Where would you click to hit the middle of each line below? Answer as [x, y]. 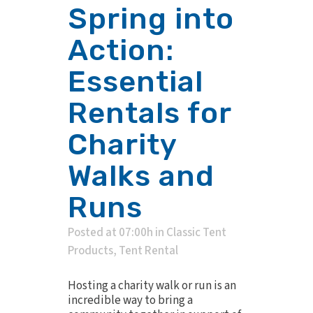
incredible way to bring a [130, 301]
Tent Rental [148, 251]
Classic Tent [196, 233]
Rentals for [150, 114]
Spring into [151, 19]
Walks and [141, 176]
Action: [121, 51]
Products [90, 251]
